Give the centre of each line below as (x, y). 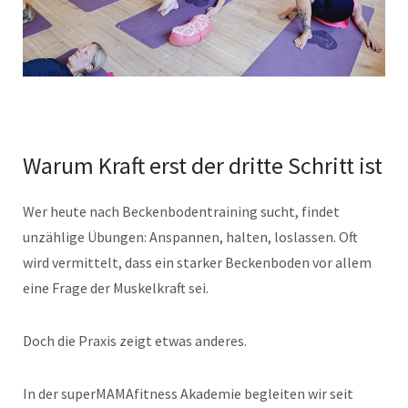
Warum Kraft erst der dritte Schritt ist (203, 165)
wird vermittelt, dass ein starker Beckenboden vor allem (197, 262)
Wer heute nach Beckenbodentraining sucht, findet (181, 211)
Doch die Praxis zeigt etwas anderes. (135, 340)
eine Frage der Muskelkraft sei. (116, 287)
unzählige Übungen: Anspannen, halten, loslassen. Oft (190, 236)
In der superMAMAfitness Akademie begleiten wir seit (188, 393)
